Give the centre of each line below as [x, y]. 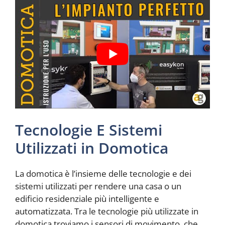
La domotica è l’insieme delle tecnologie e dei [103, 173]
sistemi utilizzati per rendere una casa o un [98, 186]
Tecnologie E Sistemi [89, 130]
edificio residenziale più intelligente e [87, 198]
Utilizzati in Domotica [92, 148]
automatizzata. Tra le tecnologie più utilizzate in [107, 211]
